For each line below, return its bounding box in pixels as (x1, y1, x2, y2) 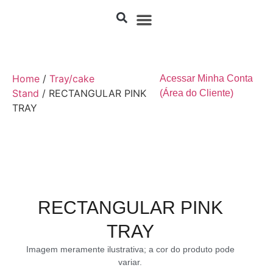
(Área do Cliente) (160, 87, 234, 98)
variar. (118, 257, 143, 267)
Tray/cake (49, 72, 94, 85)
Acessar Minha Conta (160, 73, 253, 83)
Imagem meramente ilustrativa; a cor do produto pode (26, 244, 235, 254)
